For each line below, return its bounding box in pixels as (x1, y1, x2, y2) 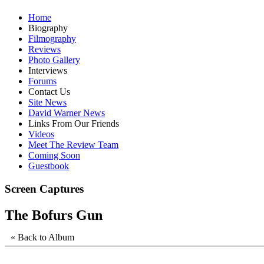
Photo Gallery (28, 55, 80, 65)
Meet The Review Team (28, 140, 118, 150)
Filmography (28, 34, 76, 44)
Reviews (28, 44, 61, 55)
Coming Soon (28, 150, 80, 161)
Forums (28, 76, 57, 87)
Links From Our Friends (28, 118, 119, 129)
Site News (28, 97, 67, 108)
